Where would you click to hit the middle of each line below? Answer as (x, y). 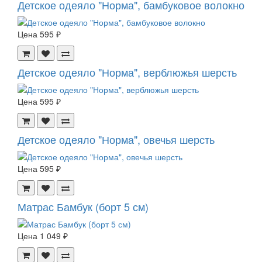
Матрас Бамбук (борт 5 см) (83, 207)
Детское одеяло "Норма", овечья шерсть (116, 139)
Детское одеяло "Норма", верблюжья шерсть (127, 72)
